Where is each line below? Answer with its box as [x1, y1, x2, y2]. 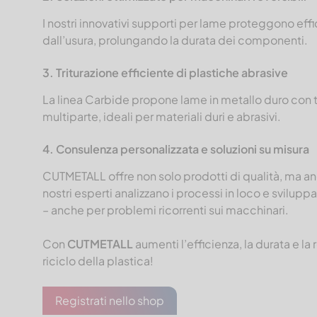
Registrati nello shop [55, 292, 164, 308]
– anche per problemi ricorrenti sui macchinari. [42, 202, 289, 217]
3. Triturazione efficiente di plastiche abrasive [42, 64, 288, 80]
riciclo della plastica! [42, 253, 154, 268]
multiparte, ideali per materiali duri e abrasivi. [42, 108, 281, 124]
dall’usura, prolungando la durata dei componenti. [42, 32, 308, 47]
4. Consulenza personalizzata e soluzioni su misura [42, 141, 309, 156]
